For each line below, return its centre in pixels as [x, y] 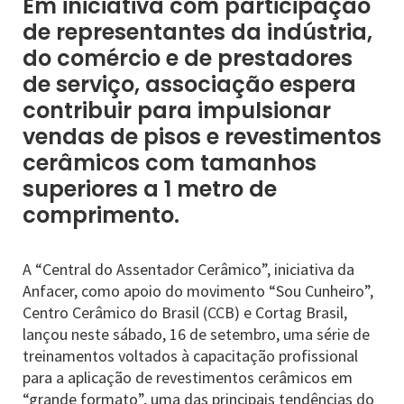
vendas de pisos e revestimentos [202, 137]
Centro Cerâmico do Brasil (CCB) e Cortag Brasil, [185, 312]
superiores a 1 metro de [150, 189]
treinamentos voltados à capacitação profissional [190, 356]
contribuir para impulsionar [177, 110]
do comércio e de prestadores [188, 58]
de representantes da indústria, [197, 32]
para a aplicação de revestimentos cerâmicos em [188, 377]
